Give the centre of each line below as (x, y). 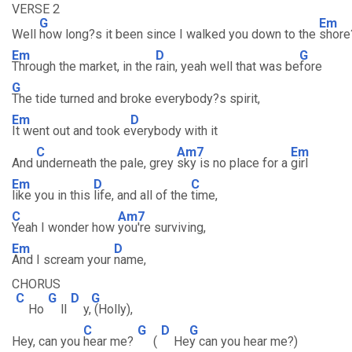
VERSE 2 (36, 9)
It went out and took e (71, 131)
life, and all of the (142, 195)
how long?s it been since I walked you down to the (179, 34)
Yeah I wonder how (65, 227)
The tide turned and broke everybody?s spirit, (136, 99)
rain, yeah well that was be (227, 66)
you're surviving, (162, 227)
